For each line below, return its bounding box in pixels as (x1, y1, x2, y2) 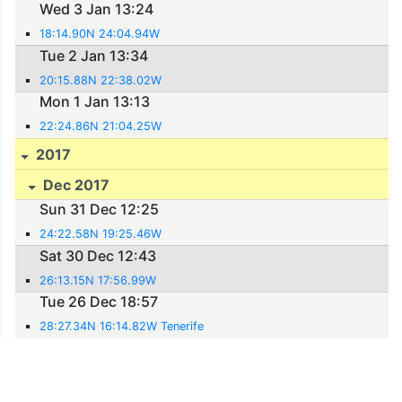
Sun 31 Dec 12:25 (39, 200, 160, 219)
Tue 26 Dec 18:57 (39, 293, 159, 311)
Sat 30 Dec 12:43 (39, 246, 157, 265)
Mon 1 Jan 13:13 (39, 92, 151, 111)
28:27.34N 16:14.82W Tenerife (39, 319, 205, 334)
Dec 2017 (39, 175, 110, 194)
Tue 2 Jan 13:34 (39, 46, 149, 65)
